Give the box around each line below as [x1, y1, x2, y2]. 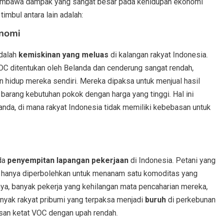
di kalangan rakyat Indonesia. [109, 50, 208, 59]
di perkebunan [166, 195, 216, 204]
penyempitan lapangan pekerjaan [7, 156, 128, 165]
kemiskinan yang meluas [18, 50, 109, 59]
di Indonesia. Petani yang [128, 156, 216, 165]
